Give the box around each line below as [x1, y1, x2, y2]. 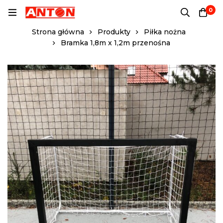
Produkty [98, 27, 130, 36]
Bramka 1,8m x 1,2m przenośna [61, 38, 170, 47]
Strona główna [32, 27, 84, 36]
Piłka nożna [144, 27, 186, 36]
